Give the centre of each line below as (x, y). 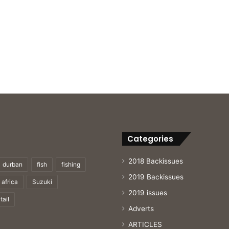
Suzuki (42, 181)
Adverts (141, 208)
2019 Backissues (156, 177)
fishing (71, 164)
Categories (150, 139)
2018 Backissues (156, 161)
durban (13, 164)
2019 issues (148, 192)
